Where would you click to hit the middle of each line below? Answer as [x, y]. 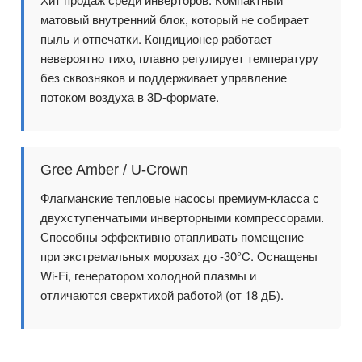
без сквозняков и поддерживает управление [164, 77]
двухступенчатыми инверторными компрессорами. [182, 217]
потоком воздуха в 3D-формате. [130, 96]
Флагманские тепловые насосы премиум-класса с [180, 197]
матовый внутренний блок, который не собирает [175, 19]
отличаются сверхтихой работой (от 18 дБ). [162, 294]
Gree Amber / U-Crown [114, 169]
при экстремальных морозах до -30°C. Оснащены [179, 255]
